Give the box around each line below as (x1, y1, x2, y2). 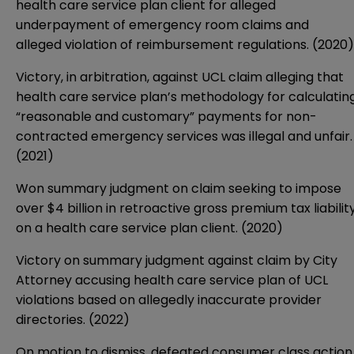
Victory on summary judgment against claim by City (16, 250, 337, 269)
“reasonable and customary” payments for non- (16, 107, 317, 126)
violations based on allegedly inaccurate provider (16, 290, 322, 309)
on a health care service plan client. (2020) (16, 218, 283, 237)
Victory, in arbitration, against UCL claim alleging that (16, 67, 344, 86)
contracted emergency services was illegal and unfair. (16, 126, 352, 145)
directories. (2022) (16, 310, 130, 329)
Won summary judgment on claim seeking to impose (16, 179, 341, 198)
